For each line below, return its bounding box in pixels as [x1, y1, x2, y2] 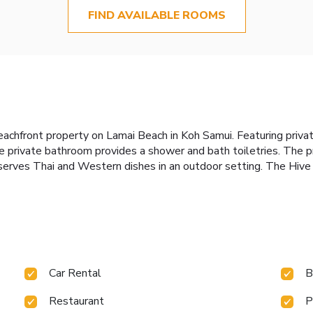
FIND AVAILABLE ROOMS [87, 8, 226, 24]
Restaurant [49, 293, 105, 309]
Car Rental [49, 265, 102, 281]
